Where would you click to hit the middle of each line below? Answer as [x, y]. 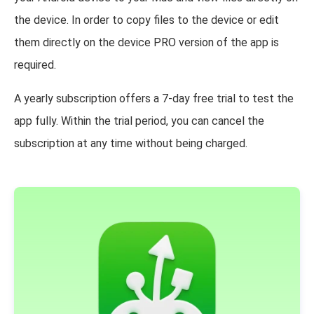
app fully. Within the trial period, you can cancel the [139, 121]
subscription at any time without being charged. [131, 143]
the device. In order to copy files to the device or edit [146, 20]
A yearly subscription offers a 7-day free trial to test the [154, 98]
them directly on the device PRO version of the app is [146, 42]
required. [35, 65]
